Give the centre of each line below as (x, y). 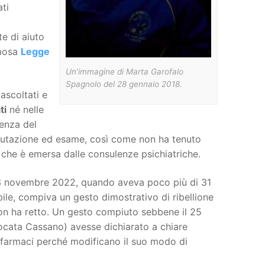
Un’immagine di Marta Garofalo (125, 71)
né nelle (25, 110)
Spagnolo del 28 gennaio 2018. (124, 84)
